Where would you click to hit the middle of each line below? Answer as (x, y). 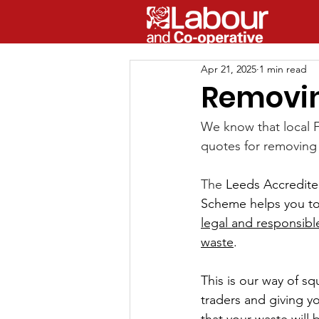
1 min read (283, 69)
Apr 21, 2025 (229, 69)
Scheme (224, 204)
